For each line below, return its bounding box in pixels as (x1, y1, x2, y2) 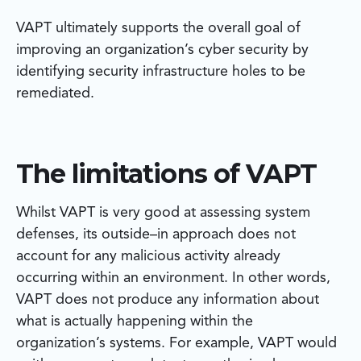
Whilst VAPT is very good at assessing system (16, 205, 310, 221)
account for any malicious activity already (16, 249, 280, 264)
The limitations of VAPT (16, 158, 317, 190)
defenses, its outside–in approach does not (16, 227, 296, 243)
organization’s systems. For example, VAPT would (16, 336, 337, 351)
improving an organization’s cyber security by (16, 43, 309, 58)
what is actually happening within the (16, 314, 253, 330)
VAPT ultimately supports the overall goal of (16, 21, 301, 36)
